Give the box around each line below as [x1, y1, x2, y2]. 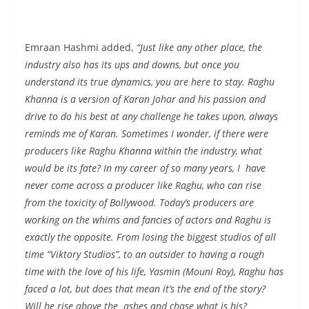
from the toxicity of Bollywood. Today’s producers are [25, 196, 254, 210]
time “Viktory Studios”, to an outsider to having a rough [25, 248, 264, 261]
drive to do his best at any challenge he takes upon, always [25, 110, 278, 123]
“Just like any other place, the [137, 41, 262, 54]
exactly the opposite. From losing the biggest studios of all [25, 230, 276, 244]
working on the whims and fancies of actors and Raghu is [25, 213, 271, 227]
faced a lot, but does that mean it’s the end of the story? [25, 282, 266, 296]
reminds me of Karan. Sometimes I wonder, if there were [25, 127, 268, 141]
